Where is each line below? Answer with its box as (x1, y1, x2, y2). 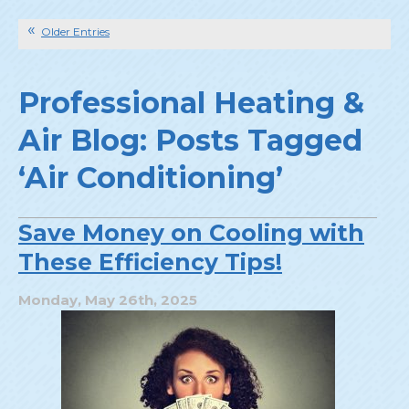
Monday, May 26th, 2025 (18, 291, 197, 309)
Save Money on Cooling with (18, 218, 364, 246)
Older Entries (41, 25, 110, 38)
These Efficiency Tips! (18, 247, 282, 276)
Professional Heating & (18, 85, 364, 121)
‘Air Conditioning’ (18, 160, 283, 196)
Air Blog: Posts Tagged (18, 122, 362, 159)
